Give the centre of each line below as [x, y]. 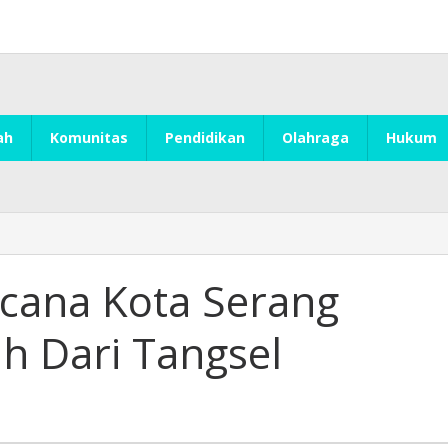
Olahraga [315, 137]
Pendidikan [205, 137]
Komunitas [89, 137]
